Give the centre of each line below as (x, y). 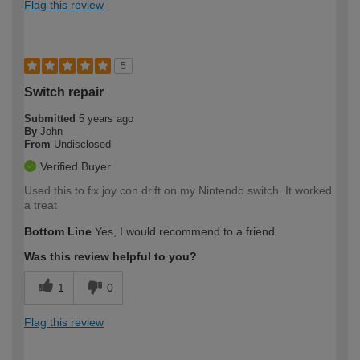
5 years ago (106, 118)
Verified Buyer (76, 166)
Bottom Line (58, 231)
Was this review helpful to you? (110, 256)
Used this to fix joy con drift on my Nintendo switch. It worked (178, 190)
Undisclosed (82, 144)
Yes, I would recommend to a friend (183, 231)
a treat (41, 205)
